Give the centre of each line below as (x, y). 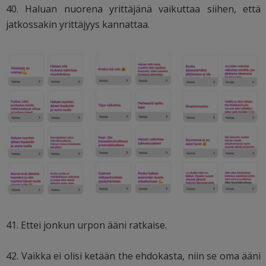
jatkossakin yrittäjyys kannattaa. (78, 25)
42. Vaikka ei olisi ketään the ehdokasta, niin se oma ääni (134, 256)
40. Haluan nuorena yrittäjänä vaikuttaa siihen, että (134, 9)
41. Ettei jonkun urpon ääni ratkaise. (86, 225)
